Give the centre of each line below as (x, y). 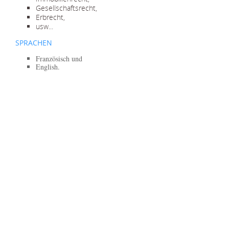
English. (48, 67)
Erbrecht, (50, 17)
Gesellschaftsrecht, (66, 8)
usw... (44, 26)
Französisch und (59, 59)
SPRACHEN (34, 43)
